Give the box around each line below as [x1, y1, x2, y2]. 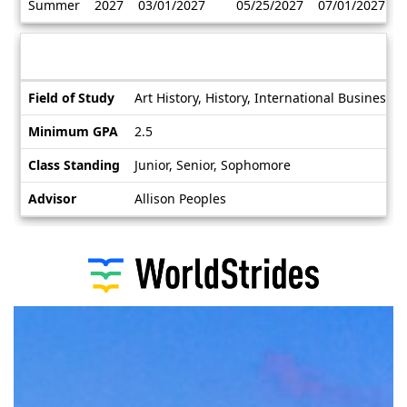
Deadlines [20, 26, 81, 45]
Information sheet [28, 41, 227, 72]
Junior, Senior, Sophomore [134, 156, 291, 174]
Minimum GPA [28, 123, 118, 141]
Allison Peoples [134, 190, 226, 208]
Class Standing [28, 156, 120, 174]
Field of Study [28, 89, 114, 107]
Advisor [28, 190, 76, 208]
